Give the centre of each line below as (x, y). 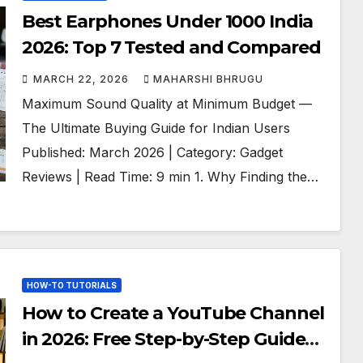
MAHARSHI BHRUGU (208, 79)
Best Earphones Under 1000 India (167, 21)
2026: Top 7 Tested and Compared (171, 47)
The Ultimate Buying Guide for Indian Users (156, 128)
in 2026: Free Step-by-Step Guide (163, 339)
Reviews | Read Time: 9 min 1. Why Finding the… (170, 177)
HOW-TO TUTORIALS (71, 285)
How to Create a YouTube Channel (173, 313)
